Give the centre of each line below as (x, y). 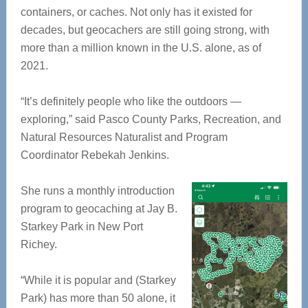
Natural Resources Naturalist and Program (124, 137)
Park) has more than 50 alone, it (98, 298)
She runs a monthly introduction (97, 191)
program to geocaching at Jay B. (99, 209)
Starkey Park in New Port (81, 227)
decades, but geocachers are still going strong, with (145, 30)
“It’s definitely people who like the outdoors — (131, 101)
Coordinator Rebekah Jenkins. (95, 155)
